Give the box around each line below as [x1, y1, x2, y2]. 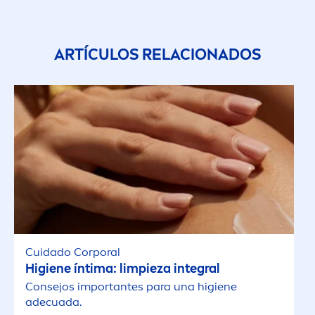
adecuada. [25, 295, 82, 309]
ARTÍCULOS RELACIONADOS [54, 45, 261, 65]
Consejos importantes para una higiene [25, 280, 237, 294]
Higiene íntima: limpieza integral [25, 261, 220, 277]
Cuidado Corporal [25, 245, 120, 259]
